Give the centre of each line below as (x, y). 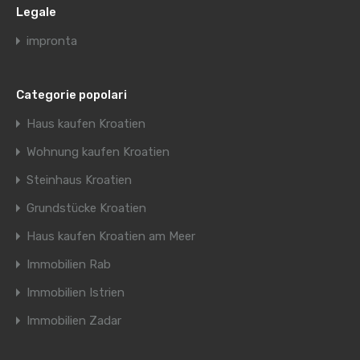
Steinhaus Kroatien (79, 180)
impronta (52, 41)
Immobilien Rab (69, 265)
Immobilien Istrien (76, 293)
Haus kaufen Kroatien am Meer (111, 237)
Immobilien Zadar (74, 321)
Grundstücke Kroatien (86, 209)
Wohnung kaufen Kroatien (98, 152)
